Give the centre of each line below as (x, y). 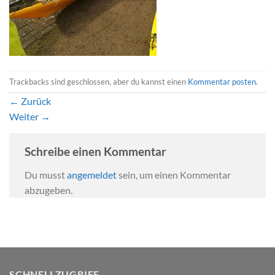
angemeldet (92, 174)
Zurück (35, 101)
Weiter (25, 117)
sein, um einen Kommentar (174, 174)
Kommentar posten (222, 81)
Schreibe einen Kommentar (97, 152)
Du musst (46, 174)
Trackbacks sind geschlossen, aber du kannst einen (99, 81)
